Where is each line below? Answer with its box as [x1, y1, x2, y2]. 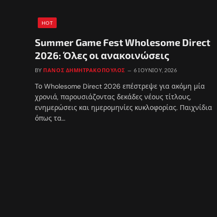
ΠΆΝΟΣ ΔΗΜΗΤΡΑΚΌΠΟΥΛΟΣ [43, 66, 125, 73]
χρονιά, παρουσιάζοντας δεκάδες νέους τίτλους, [35, 92, 191, 101]
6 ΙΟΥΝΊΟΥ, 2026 [134, 66, 177, 73]
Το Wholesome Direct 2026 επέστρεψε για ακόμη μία [35, 81, 205, 91]
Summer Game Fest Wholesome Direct [35, 36, 210, 48]
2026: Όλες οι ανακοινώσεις [35, 49, 169, 61]
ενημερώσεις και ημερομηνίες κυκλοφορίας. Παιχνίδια [35, 103, 212, 112]
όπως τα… [35, 113, 65, 123]
